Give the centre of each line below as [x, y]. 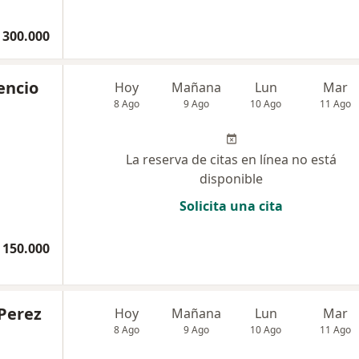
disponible [231, 178]
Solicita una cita [231, 206]
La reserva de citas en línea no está [231, 159]
